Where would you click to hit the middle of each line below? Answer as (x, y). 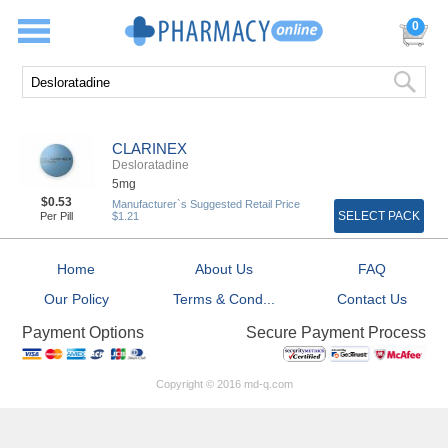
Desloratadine (150, 165)
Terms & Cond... (223, 299)
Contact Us (371, 299)
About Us (223, 269)
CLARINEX (149, 149)
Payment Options (83, 333)
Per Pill (56, 216)
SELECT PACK (378, 216)
